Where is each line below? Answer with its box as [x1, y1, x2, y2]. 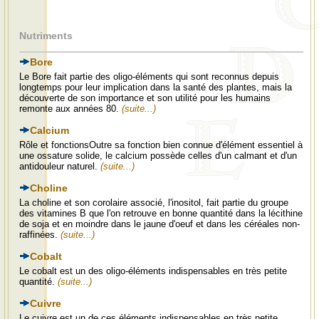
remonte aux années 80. [19, 103, 122, 114]
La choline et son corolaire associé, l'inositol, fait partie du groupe [19, 197, 288, 208]
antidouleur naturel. [19, 161, 100, 172]
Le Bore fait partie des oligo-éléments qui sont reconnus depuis [19, 71, 279, 82]
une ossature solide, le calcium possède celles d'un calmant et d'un [19, 150, 297, 161]
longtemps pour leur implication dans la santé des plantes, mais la [19, 82, 292, 93]
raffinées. [19, 229, 61, 240]
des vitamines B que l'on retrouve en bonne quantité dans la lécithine [19, 208, 303, 219]
